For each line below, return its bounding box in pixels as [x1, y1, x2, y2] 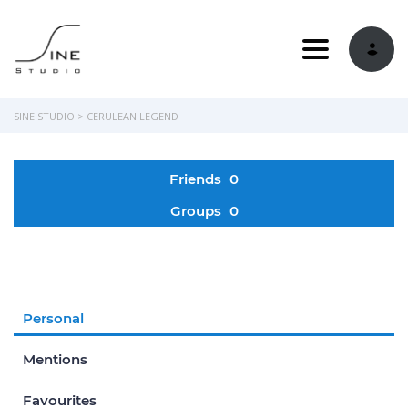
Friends [169, 169, 225, 188]
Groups [169, 201, 225, 219]
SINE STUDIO [14, 108, 75, 123]
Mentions [23, 350, 87, 368]
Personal [23, 309, 84, 327]
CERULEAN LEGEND [87, 108, 178, 123]
